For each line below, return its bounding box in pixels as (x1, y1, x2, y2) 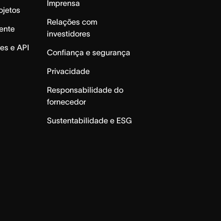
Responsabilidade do (46, 85, 123, 95)
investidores (46, 29, 90, 38)
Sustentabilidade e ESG (46, 116, 132, 125)
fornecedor (46, 97, 86, 107)
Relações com (46, 17, 97, 27)
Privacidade (46, 67, 90, 76)
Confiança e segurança (46, 48, 130, 57)
